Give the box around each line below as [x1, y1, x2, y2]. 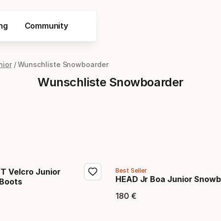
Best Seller [115, 167, 147, 174]
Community [24, 21, 68, 31]
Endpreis [115, 197, 180, 217]
